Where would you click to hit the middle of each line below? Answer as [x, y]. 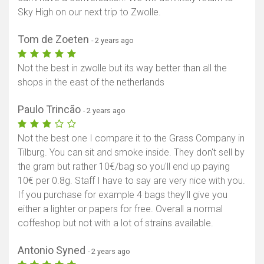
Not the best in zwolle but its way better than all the [122, 68]
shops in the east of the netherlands [91, 82]
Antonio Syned [53, 250]
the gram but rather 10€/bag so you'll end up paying [124, 167]
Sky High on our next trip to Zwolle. [89, 12]
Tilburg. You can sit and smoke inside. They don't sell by [131, 153]
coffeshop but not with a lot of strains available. [115, 223]
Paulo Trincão [50, 110]
